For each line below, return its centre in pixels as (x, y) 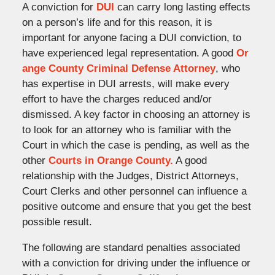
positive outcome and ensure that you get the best (136, 206)
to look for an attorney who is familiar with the (126, 130)
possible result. (57, 222)
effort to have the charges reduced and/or (117, 99)
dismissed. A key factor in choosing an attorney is (136, 114)
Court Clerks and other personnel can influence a (134, 191)
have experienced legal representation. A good (129, 53)
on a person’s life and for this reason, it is (117, 22)
